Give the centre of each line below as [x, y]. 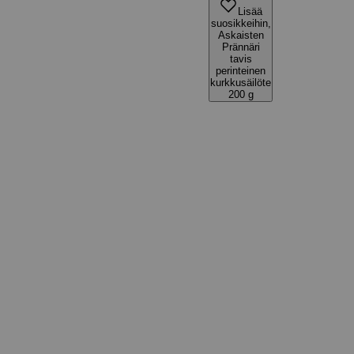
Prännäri [241, 47]
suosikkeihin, [241, 23]
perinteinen [241, 71]
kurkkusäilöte [241, 83]
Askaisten [241, 35]
